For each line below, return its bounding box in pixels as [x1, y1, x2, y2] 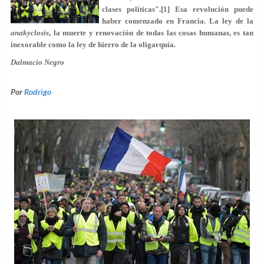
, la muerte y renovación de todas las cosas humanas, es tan [49, 28, 253, 37]
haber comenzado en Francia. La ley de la [102, 16, 253, 25]
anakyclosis [11, 28, 49, 37]
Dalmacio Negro [11, 58, 64, 67]
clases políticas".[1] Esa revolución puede [102, 5, 253, 14]
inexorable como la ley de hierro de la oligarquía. [11, 40, 177, 49]
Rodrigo [24, 87, 51, 97]
